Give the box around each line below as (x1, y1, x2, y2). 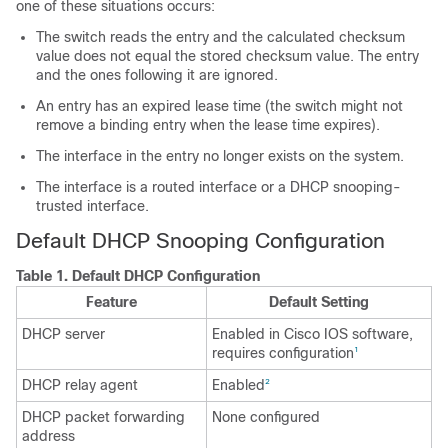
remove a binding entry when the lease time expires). (36, 117, 380, 133)
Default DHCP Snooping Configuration (16, 229, 385, 252)
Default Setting (269, 294, 369, 310)
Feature (86, 294, 137, 310)
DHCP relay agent (22, 377, 138, 393)
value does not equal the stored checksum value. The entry (36, 48, 419, 64)
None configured (212, 409, 320, 425)
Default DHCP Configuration (72, 268, 260, 284)
